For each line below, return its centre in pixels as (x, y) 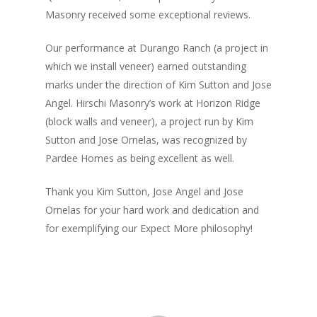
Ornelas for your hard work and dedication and (152, 210)
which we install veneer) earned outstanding (146, 66)
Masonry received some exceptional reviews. (148, 15)
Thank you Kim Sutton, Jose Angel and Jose (144, 191)
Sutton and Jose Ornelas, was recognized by (146, 140)
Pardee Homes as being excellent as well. (140, 158)
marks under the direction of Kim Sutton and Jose (158, 85)
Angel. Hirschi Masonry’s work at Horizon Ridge (153, 103)
